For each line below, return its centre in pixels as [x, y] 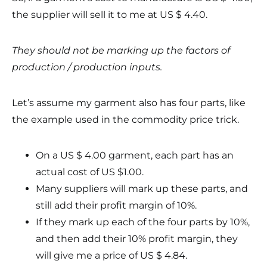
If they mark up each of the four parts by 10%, [143, 222]
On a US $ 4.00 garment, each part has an [135, 155]
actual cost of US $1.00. [90, 172]
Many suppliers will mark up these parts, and [142, 189]
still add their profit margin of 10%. [116, 205]
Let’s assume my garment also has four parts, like [129, 103]
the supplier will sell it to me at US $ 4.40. [110, 15]
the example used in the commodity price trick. [125, 119]
